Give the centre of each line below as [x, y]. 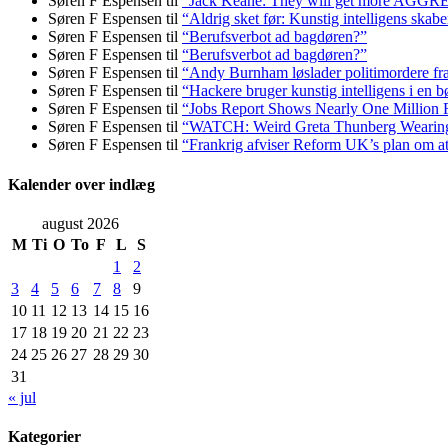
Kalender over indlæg [81, 184]
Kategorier [44, 437]
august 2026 [80, 223]
